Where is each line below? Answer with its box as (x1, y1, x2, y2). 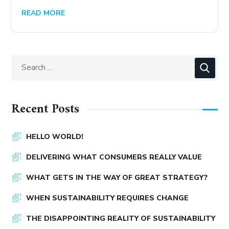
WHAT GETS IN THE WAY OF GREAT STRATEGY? (26, 172, 208, 182)
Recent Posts (11, 98, 80, 120)
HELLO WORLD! (26, 131, 84, 142)
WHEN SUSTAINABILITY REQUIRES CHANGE (26, 193, 189, 203)
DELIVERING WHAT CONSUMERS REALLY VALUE (26, 152, 202, 162)
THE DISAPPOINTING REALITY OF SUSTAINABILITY (26, 213, 216, 223)
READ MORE (21, 8, 65, 18)
